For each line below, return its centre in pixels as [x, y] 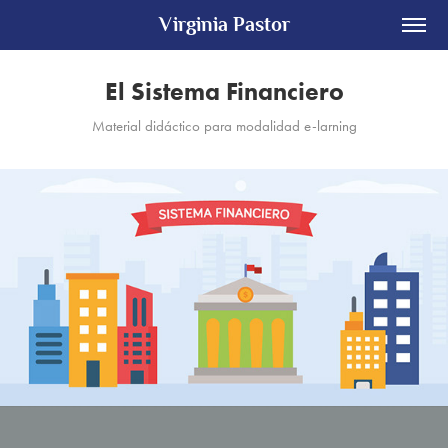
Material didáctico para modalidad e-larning [224, 126]
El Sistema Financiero [224, 91]
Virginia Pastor [224, 24]
